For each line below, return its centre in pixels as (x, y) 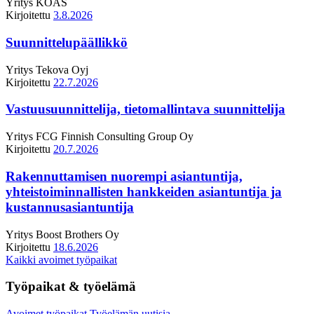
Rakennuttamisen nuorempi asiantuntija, (124, 176)
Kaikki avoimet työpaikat (61, 259)
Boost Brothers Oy (76, 234)
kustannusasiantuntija (70, 207)
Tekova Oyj (61, 69)
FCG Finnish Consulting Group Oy (113, 137)
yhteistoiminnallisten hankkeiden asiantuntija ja (144, 191)
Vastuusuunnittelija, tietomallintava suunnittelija (145, 109)
